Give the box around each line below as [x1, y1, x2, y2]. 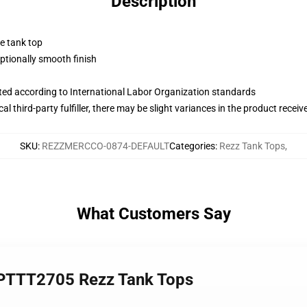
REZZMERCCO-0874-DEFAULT [42, 140, 169, 151]
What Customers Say [76, 204, 231, 223]
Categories [169, 140, 215, 151]
